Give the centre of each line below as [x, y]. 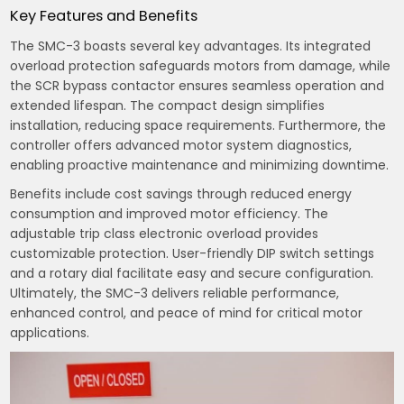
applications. [50, 332]
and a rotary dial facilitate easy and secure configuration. [192, 273]
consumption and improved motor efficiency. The [170, 213]
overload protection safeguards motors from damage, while [201, 65]
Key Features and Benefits [104, 15]
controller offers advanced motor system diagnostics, [181, 145]
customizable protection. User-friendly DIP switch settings [193, 253]
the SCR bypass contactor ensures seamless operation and [197, 85]
